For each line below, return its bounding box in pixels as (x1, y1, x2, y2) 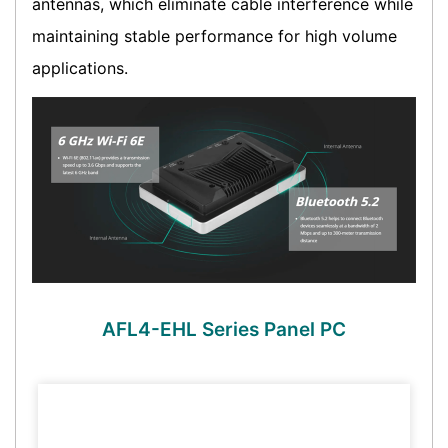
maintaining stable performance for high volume (32, 26, 397, 47)
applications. (32, 58, 128, 79)
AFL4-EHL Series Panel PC (102, 318, 346, 342)
